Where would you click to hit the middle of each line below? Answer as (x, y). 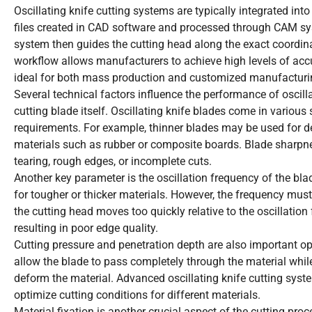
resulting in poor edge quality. (86, 228)
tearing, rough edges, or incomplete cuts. (113, 162)
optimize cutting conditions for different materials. (137, 295)
